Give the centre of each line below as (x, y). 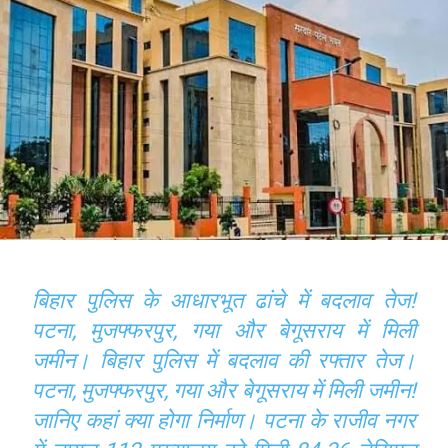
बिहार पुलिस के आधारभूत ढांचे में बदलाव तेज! (224, 300)
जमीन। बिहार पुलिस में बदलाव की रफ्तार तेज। (224, 360)
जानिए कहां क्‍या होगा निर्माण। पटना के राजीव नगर (224, 420)
